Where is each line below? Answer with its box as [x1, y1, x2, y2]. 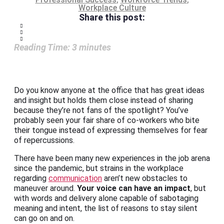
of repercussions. [14, 135, 74, 145]
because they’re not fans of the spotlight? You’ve [14, 105, 188, 115]
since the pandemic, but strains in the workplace [14, 163, 183, 173]
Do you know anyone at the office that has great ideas [14, 85, 204, 95]
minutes [79, 42, 111, 53]
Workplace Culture [78, 3, 146, 13]
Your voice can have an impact [77, 183, 190, 193]
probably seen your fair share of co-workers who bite [14, 115, 199, 125]
